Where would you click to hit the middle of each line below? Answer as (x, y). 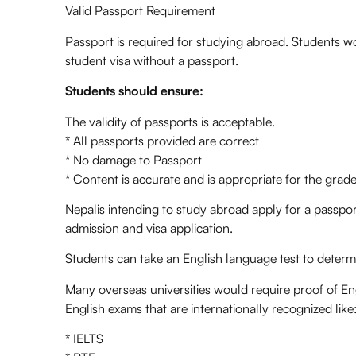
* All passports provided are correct (162, 140)
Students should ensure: (134, 91)
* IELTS (84, 339)
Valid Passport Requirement (140, 11)
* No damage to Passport (133, 159)
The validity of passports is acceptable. (170, 121)
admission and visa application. (149, 228)
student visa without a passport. (152, 60)
